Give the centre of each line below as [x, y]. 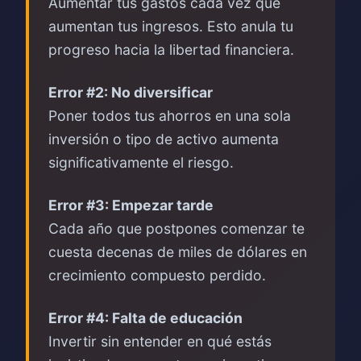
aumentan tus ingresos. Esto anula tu [171, 26]
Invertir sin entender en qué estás [160, 341]
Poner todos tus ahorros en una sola [170, 116]
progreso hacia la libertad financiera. [171, 50]
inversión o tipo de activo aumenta [164, 139]
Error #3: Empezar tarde [131, 205]
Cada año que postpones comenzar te [176, 228]
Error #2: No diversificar [131, 92]
